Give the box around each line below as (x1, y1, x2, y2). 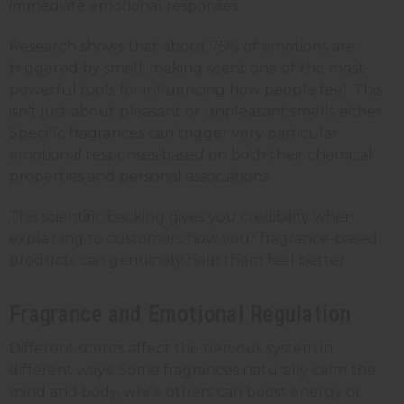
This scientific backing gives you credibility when (9, 208, 354, 225)
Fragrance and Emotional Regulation (9, 299, 352, 327)
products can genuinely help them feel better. (9, 252, 348, 269)
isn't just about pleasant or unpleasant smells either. (9, 103, 385, 120)
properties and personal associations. (9, 168, 271, 185)
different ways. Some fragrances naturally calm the (9, 361, 376, 379)
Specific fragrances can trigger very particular (9, 124, 338, 142)
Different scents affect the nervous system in (9, 339, 333, 357)
